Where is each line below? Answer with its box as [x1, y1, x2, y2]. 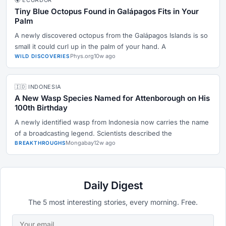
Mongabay [66, 139, 94, 146]
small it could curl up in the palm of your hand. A [15, 42, 166, 50]
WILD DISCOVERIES [15, 53, 70, 59]
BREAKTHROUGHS [15, 140, 66, 146]
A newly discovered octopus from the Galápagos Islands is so [15, 31, 208, 39]
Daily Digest [83, 179, 143, 192]
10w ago [93, 52, 116, 60]
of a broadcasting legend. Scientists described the [15, 129, 172, 137]
